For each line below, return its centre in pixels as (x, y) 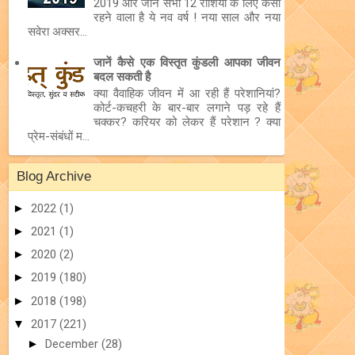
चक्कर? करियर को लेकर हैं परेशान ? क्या (187, 122)
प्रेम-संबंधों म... (58, 136)
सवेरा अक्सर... (57, 31)
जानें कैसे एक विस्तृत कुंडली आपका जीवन (187, 62)
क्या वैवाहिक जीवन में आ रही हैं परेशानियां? (187, 93)
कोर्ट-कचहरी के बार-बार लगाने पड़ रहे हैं (187, 107)
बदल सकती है (122, 76)
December (73, 344)
